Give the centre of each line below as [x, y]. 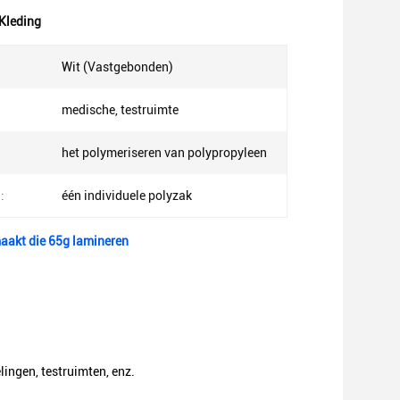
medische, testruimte [120, 110]
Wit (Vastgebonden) [117, 67]
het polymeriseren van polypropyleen [164, 153]
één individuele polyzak [127, 196]
